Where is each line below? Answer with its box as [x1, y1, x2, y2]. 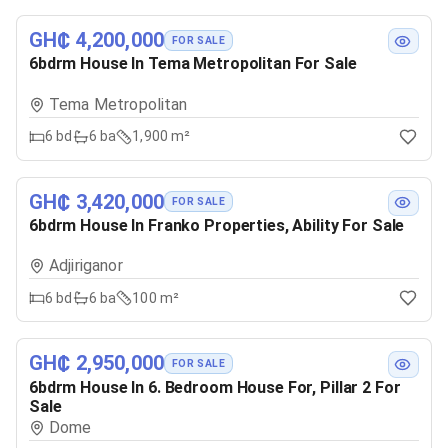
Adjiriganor [49, 256, 123, 276]
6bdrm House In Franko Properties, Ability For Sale [29, 215, 405, 235]
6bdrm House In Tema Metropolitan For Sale [29, 54, 357, 74]
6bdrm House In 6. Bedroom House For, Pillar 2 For [29, 377, 401, 397]
